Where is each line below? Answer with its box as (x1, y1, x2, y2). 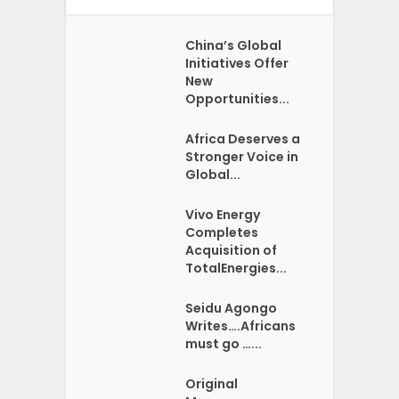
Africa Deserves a (185, 129, 301, 148)
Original (185, 374, 239, 393)
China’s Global (185, 36, 282, 54)
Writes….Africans (185, 316, 297, 335)
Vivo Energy (185, 205, 261, 224)
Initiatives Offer (185, 53, 289, 72)
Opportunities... (185, 89, 290, 108)
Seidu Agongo (185, 298, 278, 317)
